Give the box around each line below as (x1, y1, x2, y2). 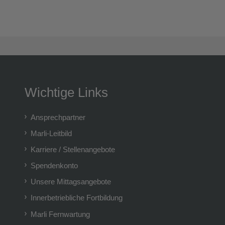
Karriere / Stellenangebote (30, 145, 115, 154)
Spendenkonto (30, 161, 78, 170)
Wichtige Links (25, 85, 108, 99)
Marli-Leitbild (30, 129, 72, 138)
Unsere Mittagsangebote (30, 177, 111, 186)
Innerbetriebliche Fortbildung (30, 193, 123, 202)
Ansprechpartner (30, 113, 85, 122)
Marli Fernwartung (30, 209, 90, 218)
